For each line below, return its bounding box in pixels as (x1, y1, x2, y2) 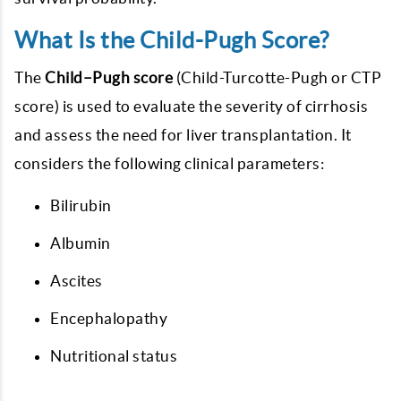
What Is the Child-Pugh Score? (14, 28, 329, 53)
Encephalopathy (50, 310, 167, 327)
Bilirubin (50, 197, 112, 214)
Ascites (50, 272, 103, 289)
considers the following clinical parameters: (14, 155, 324, 172)
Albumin (50, 235, 111, 252)
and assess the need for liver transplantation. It (14, 126, 352, 143)
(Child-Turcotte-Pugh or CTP (173, 69, 381, 86)
